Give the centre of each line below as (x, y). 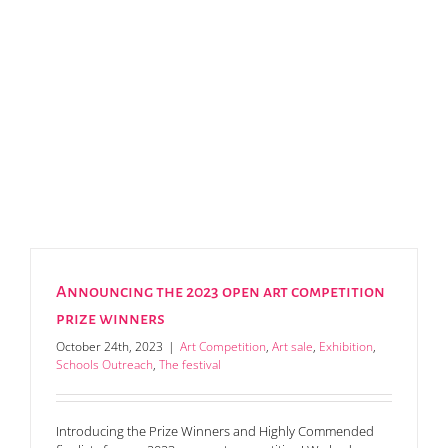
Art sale (292, 347)
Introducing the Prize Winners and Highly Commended (215, 431)
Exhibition (346, 347)
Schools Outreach (104, 365)
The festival (190, 365)
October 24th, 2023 (109, 347)
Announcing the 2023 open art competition (220, 292)
